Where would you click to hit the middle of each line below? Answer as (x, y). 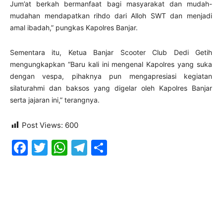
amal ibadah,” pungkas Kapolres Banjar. (74, 28)
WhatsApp (107, 147)
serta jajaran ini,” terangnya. (55, 100)
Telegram (122, 147)
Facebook (65, 147)
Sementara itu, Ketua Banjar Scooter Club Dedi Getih (111, 52)
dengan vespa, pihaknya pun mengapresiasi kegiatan (111, 76)
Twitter (74, 147)
